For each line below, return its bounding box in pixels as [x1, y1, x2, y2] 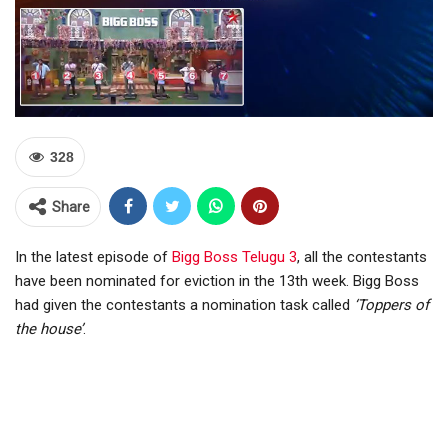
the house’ [15, 320, 83, 339]
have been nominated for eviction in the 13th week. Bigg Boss [15, 272, 419, 291]
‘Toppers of [350, 296, 429, 315]
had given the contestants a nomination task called [15, 296, 350, 315]
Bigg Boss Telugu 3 [172, 248, 297, 267]
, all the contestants [297, 248, 427, 267]
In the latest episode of [15, 248, 172, 267]
